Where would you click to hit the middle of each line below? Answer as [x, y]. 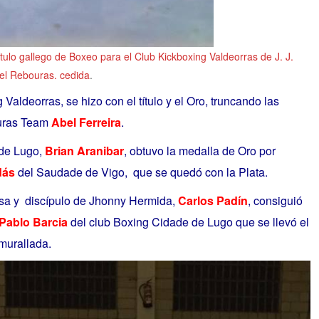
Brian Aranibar [84, 150]
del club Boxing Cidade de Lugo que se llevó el [188, 221]
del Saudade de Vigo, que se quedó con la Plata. [141, 172]
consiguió [276, 200]
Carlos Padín [213, 200]
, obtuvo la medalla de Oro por [199, 150]
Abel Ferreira [86, 122]
